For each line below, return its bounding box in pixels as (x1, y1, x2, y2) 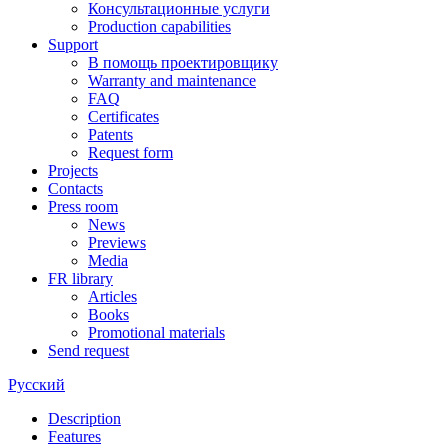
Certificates (88, 107, 159, 125)
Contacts (48, 179, 103, 197)
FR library (48, 269, 113, 287)
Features (48, 427, 101, 445)
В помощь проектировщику (88, 53, 278, 71)
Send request (48, 341, 129, 359)
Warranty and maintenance (88, 71, 256, 89)
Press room (48, 197, 118, 215)
